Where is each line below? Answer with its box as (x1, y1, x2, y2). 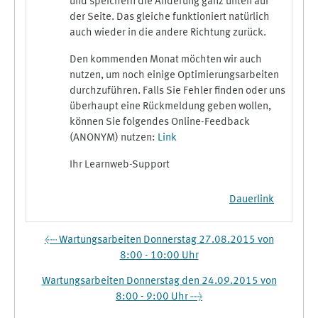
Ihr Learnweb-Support (70, 159, 170, 170)
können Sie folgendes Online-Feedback (70, 116, 250, 128)
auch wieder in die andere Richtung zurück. (70, 27, 266, 38)
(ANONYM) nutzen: (70, 132, 158, 143)
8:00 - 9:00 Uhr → (116, 291, 202, 302)
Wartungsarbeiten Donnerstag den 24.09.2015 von (41, 275, 277, 287)
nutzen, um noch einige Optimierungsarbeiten (70, 70, 279, 81)
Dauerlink (229, 194, 274, 205)
